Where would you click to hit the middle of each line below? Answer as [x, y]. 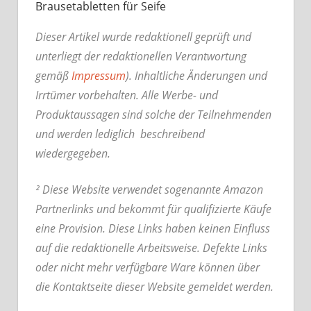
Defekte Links [235, 247]
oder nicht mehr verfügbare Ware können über [148, 267]
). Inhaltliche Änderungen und [196, 75]
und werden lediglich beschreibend [120, 134]
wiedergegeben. [73, 153]
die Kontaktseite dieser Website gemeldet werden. [154, 286]
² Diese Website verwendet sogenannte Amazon [149, 189]
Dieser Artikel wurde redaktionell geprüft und [143, 36]
